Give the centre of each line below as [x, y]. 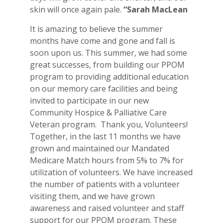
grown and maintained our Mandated [100, 148]
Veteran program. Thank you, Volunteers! [109, 124]
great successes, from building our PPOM [107, 64]
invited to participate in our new [89, 100]
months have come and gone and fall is [103, 41]
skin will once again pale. [77, 10]
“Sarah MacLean [156, 10]
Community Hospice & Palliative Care [98, 112]
